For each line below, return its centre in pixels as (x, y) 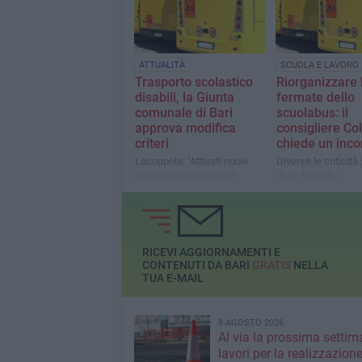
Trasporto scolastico (194, 82)
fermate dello (315, 98)
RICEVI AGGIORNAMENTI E (211, 253)
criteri (152, 144)
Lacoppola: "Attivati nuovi (191, 162)
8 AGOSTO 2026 (250, 323)
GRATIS (271, 265)
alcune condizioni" (176, 191)
